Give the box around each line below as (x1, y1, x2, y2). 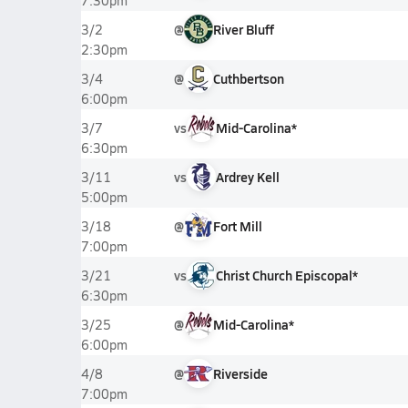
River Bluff (212, 20, 274, 38)
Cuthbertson (212, 69, 284, 87)
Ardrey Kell (215, 168, 280, 186)
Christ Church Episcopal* (215, 266, 358, 284)
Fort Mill (212, 217, 262, 235)
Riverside (212, 364, 268, 382)
